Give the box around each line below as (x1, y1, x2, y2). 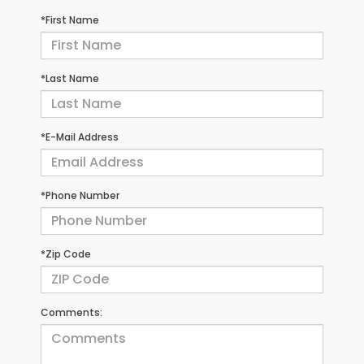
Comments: (41, 305, 102, 319)
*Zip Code (41, 246, 91, 261)
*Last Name (41, 71, 99, 85)
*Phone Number (41, 188, 119, 202)
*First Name (41, 12, 99, 27)
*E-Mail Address (41, 129, 119, 144)
